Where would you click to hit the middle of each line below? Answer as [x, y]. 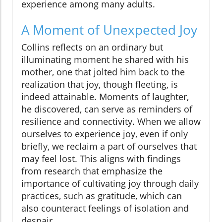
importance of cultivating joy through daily [110, 183]
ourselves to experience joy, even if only [105, 134]
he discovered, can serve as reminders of [107, 109]
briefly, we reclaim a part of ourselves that [109, 146]
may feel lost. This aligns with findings [101, 158]
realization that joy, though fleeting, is [100, 84]
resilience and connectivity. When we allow [111, 121]
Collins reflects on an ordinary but [92, 47]
